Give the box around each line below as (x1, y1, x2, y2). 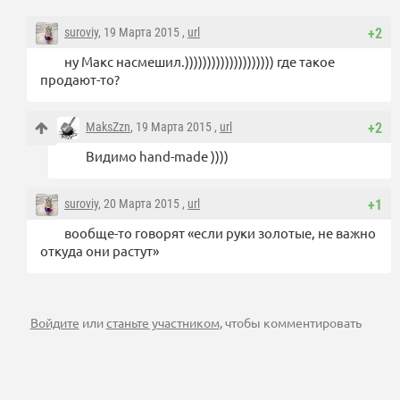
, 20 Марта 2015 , (98, 196, 187, 212)
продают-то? (40, 71, 120, 88)
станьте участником (105, 314, 220, 331)
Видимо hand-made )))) (86, 147, 229, 165)
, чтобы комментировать (219, 314, 362, 331)
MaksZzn (86, 120, 130, 135)
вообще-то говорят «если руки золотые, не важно (64, 224, 376, 242)
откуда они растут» (40, 242, 159, 260)
